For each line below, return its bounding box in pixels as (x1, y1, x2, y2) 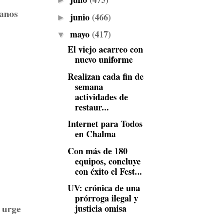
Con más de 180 (67, 144, 127, 157)
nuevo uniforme (74, 53, 133, 66)
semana (74, 80, 103, 93)
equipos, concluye (74, 154, 141, 167)
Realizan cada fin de (67, 70, 144, 83)
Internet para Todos (67, 117, 143, 130)
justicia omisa (74, 202, 127, 215)
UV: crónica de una (67, 182, 140, 194)
